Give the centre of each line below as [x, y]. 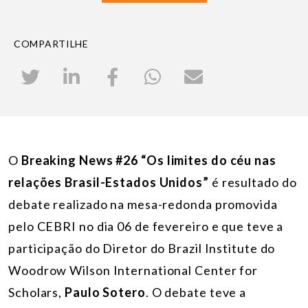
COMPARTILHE [51, 44]
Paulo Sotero [105, 292]
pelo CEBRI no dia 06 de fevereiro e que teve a [146, 226]
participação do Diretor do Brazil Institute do [142, 248]
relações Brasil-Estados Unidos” [109, 182]
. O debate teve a [196, 292]
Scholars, [37, 292]
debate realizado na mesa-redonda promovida [143, 204]
